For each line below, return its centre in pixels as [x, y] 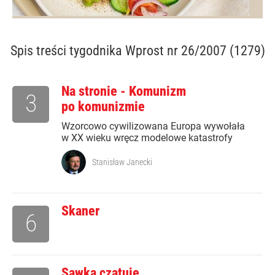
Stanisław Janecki [122, 162]
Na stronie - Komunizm [124, 91]
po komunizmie [103, 107]
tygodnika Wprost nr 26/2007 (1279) [167, 51]
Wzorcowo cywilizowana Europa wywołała [153, 126]
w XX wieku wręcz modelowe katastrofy [147, 138]
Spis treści [40, 51]
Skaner [80, 211]
